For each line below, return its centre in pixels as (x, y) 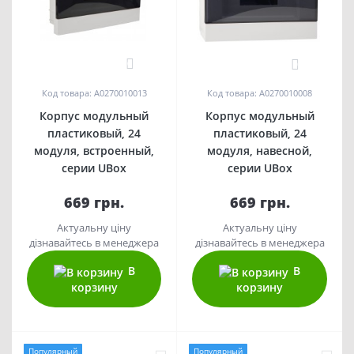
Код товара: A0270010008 (260, 93)
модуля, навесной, (260, 151)
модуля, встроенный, (94, 150)
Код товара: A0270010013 (94, 92)
